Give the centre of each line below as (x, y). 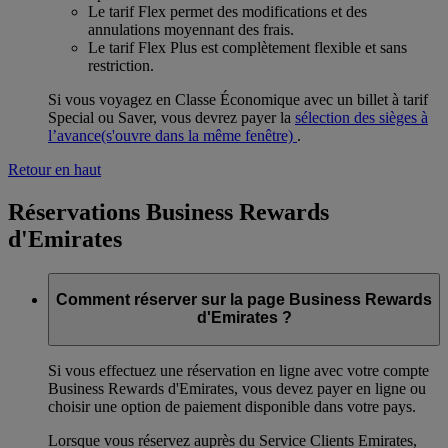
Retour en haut (54, 170)
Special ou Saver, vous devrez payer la (171, 118)
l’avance (74, 136)
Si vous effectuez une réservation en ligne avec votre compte (238, 371)
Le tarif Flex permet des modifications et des (227, 12)
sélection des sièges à (361, 118)
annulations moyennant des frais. (191, 30)
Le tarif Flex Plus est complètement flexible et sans (247, 48)
